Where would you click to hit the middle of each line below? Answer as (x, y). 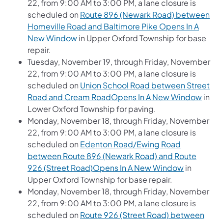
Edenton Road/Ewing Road (130, 144)
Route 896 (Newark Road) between (145, 14)
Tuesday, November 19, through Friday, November (119, 61)
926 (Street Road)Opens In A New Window (106, 167)
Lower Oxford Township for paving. (92, 109)
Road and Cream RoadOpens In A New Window (115, 97)
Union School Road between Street (145, 85)
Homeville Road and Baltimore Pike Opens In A (113, 26)
